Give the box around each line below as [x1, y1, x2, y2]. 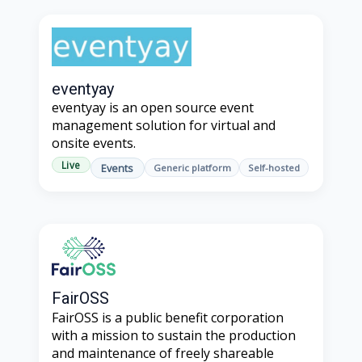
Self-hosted [248, 162, 301, 175]
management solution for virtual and [52, 116, 276, 135]
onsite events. [52, 134, 136, 153]
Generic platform [153, 162, 231, 175]
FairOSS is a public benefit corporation [52, 308, 284, 326]
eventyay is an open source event [52, 99, 254, 117]
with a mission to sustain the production [52, 326, 296, 344]
